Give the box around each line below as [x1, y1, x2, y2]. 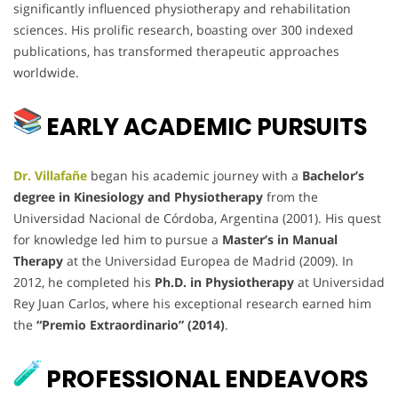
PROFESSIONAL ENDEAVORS [42, 362, 368, 395]
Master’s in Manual [222, 230, 338, 248]
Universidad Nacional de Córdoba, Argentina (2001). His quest [13, 209, 381, 227]
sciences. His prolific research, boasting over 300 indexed [13, 20, 354, 38]
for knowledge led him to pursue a [13, 230, 222, 248]
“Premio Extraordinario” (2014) [36, 315, 225, 333]
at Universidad [294, 273, 385, 291]
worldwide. [13, 63, 79, 81]
